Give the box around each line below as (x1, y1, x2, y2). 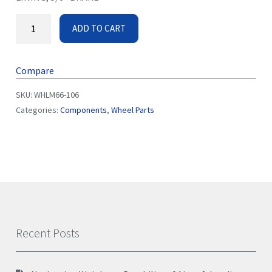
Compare (16, 64, 54, 76)
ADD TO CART (72, 22, 126, 34)
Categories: (16, 104, 60, 115)
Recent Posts (16, 225, 80, 240)
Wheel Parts (111, 104, 154, 115)
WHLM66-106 (34, 89, 79, 100)
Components (60, 104, 107, 115)
